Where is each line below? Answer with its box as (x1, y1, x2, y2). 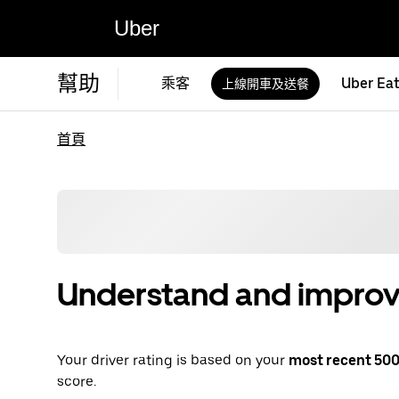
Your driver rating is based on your (57, 352, 289, 370)
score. (57, 373, 96, 391)
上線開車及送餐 (222, 77, 309, 91)
